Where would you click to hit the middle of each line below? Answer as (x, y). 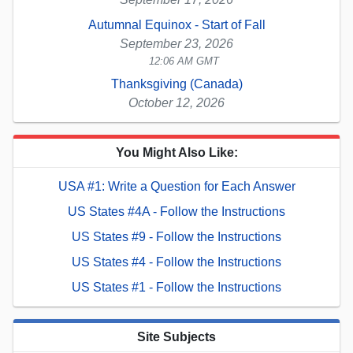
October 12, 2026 (176, 103)
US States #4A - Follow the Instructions (176, 212)
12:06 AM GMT (184, 61)
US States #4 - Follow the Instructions (176, 262)
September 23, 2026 (176, 44)
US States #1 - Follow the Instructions (176, 288)
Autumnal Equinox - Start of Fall (176, 25)
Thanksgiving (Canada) (176, 84)
